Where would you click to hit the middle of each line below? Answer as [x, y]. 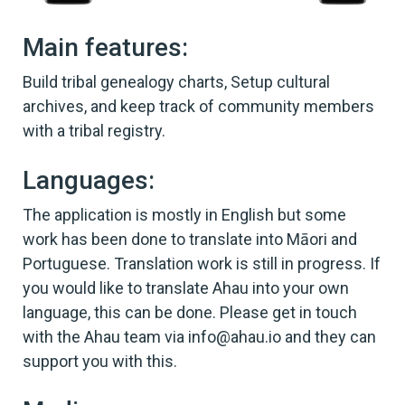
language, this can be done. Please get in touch [190, 312]
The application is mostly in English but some [184, 214]
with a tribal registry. [94, 130]
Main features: [105, 47]
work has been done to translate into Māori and [190, 239]
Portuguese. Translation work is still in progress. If [202, 263]
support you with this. [100, 361]
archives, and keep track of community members [198, 106]
